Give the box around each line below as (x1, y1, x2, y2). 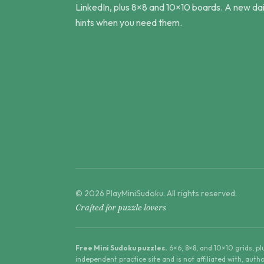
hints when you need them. (75, 16, 182, 28)
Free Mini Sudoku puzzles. (75, 243, 167, 252)
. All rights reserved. (163, 188, 237, 199)
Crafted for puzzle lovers (75, 202, 166, 213)
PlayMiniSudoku (106, 188, 163, 199)
